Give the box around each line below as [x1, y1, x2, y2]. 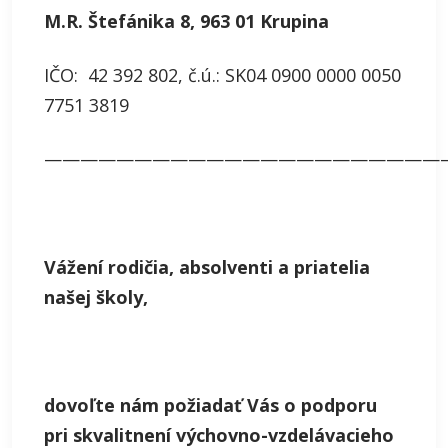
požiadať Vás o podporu [159, 393, 377, 417]
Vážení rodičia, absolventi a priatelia [44, 255, 370, 279]
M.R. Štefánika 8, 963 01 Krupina [44, 9, 329, 33]
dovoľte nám [44, 393, 159, 417]
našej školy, [44, 285, 148, 309]
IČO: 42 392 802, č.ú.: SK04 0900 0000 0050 [44, 63, 401, 87]
